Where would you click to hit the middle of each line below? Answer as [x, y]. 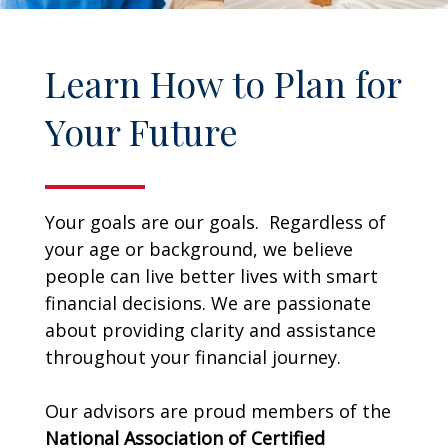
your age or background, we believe [199, 249]
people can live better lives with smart [211, 276]
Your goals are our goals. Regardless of [215, 222]
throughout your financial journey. [193, 357]
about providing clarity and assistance [210, 330]
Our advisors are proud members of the [218, 411]
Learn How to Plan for [223, 83]
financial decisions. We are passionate [208, 303]
